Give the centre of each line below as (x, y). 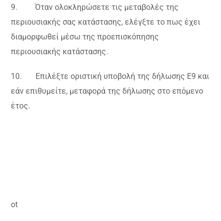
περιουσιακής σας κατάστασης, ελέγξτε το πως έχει (106, 22)
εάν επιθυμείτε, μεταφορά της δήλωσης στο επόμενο (107, 91)
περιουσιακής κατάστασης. (60, 52)
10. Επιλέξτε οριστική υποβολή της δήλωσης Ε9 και (110, 76)
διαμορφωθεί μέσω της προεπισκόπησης (85, 37)
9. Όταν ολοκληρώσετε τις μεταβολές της (95, 7)
